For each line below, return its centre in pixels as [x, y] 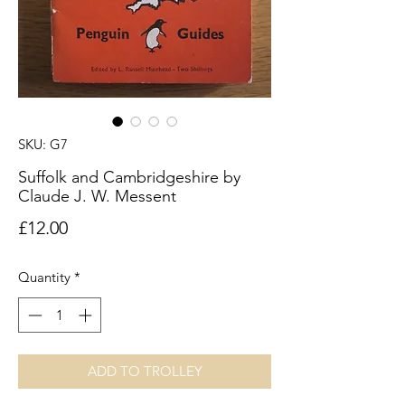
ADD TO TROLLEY [145, 371]
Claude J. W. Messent [97, 197]
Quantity [44, 278]
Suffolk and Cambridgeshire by [129, 178]
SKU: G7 [43, 145]
